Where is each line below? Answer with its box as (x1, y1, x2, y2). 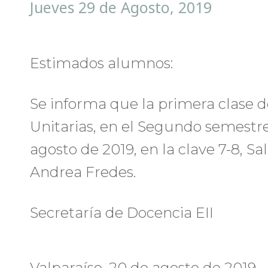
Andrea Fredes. (30, 163, 136, 181)
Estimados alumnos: (30, 54, 173, 72)
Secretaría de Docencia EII (30, 204, 214, 221)
